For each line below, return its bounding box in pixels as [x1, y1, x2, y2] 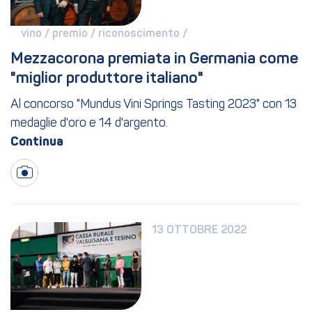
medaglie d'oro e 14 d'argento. [10, 117, 168, 131]
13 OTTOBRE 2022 [152, 225, 247, 237]
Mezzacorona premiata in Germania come [10, 52, 298, 68]
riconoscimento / [98, 29, 190, 40]
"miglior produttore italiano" [10, 71, 203, 87]
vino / [21, 29, 52, 40]
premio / [52, 29, 98, 40]
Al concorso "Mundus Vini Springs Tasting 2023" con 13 [10, 98, 297, 112]
